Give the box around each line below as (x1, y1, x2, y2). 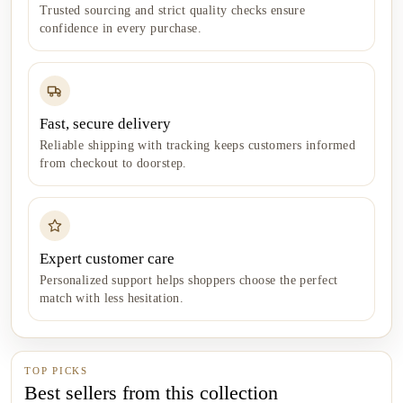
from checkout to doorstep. (40, 156, 187, 170)
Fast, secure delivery (40, 114, 171, 132)
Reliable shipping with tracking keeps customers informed (40, 138, 356, 152)
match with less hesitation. (40, 291, 184, 305)
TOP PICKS (24, 364, 88, 376)
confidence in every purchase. (40, 21, 202, 35)
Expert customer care (40, 249, 175, 267)
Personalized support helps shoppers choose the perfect (40, 273, 338, 287)
